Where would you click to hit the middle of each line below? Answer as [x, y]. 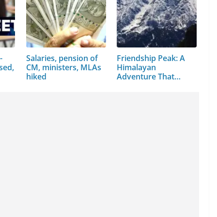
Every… [131, 85]
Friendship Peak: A [151, 58]
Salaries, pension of [62, 58]
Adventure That [146, 76]
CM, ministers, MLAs [63, 67]
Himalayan [137, 67]
